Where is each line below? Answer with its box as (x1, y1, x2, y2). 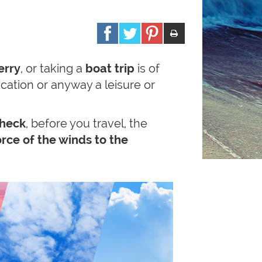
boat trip (82, 61, 137, 75)
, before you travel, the (26, 116, 147, 130)
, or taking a (20, 61, 82, 75)
